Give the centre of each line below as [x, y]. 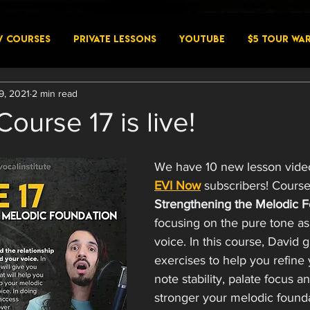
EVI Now [177, 185]
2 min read [55, 93]
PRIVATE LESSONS [115, 39]
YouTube [202, 39]
